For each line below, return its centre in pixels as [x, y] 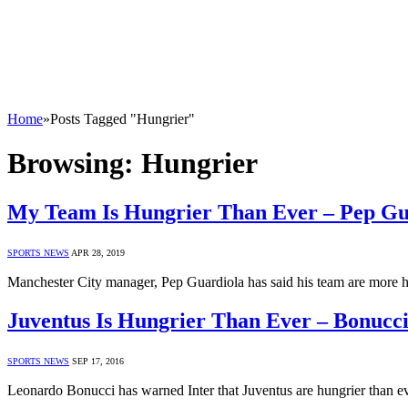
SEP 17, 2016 [98, 361]
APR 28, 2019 [98, 252]
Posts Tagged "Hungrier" [122, 119]
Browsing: [74, 163]
